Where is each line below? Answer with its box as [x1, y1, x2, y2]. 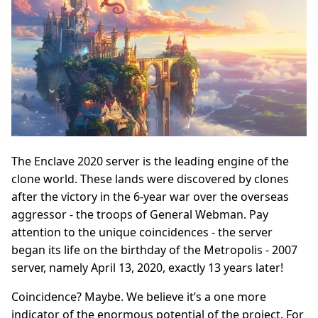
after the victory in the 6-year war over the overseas [11, 189, 289, 204]
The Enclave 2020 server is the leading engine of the [11, 153, 289, 169]
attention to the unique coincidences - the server [11, 224, 273, 240]
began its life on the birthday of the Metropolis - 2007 [11, 242, 297, 258]
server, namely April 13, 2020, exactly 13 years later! [11, 260, 283, 275]
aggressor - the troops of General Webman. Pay [11, 207, 268, 222]
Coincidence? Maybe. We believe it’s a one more [11, 289, 266, 305]
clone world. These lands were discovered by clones [11, 171, 289, 187]
